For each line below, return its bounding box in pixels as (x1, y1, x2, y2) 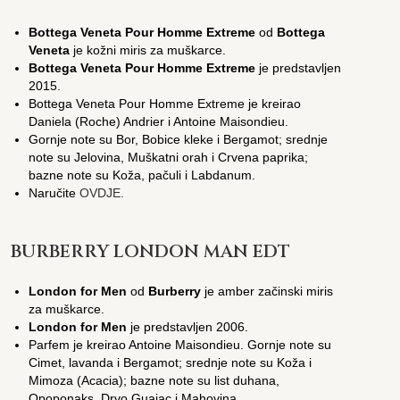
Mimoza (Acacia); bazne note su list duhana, (29, 372, 280, 387)
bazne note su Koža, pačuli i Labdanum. (29, 167, 256, 182)
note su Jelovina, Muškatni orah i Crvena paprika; (29, 149, 309, 164)
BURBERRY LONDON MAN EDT (11, 238, 291, 263)
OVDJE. (79, 185, 125, 200)
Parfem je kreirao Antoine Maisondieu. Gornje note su (29, 337, 332, 352)
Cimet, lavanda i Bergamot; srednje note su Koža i (29, 354, 312, 370)
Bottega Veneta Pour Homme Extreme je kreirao (29, 96, 302, 111)
